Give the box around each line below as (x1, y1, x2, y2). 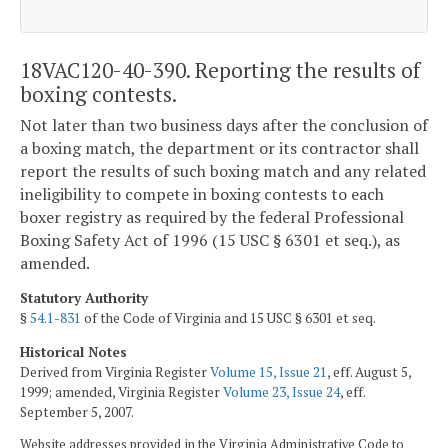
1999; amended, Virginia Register (20, 382, 223, 401)
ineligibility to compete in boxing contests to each (20, 183, 384, 206)
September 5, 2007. (20, 402, 134, 421)
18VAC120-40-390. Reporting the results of (20, 55, 420, 84)
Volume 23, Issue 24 (223, 382, 340, 401)
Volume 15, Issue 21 (210, 362, 327, 381)
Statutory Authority (20, 288, 148, 307)
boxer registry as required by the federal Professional (20, 206, 404, 229)
